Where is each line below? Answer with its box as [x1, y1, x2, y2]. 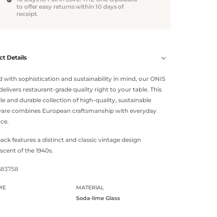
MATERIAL [76, 184, 104, 191]
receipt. [16, 10, 38, 17]
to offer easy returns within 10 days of [16, 3, 124, 10]
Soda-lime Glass [76, 195, 120, 201]
